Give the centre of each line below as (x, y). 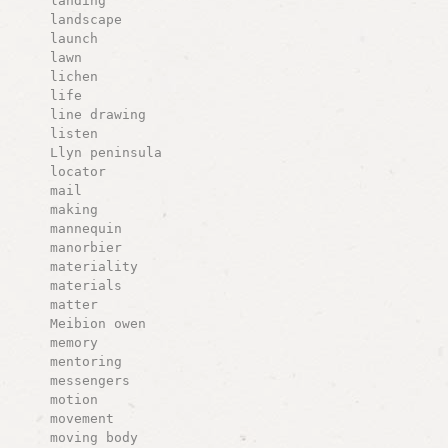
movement (81, 418)
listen (73, 133)
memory (73, 342)
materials (85, 285)
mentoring (85, 361)
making (73, 209)
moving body (93, 437)
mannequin (85, 228)
